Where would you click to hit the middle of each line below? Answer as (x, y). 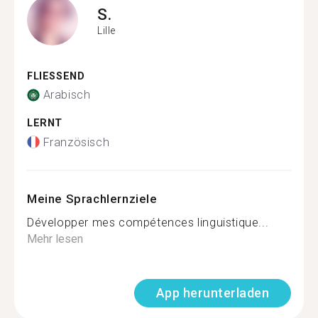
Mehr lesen (55, 238)
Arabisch (67, 95)
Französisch (76, 142)
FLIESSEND (52, 76)
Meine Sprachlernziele (92, 198)
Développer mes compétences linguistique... (148, 222)
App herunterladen (212, 292)
